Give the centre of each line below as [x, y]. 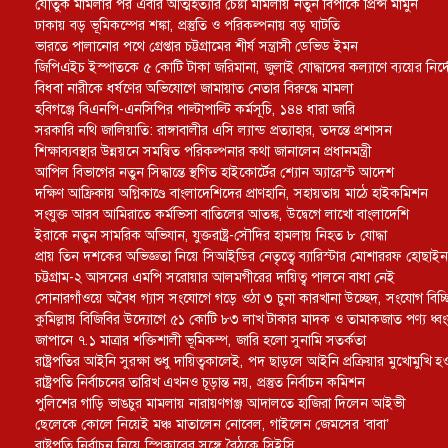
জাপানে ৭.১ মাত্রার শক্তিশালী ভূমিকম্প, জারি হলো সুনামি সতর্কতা [200, 340]
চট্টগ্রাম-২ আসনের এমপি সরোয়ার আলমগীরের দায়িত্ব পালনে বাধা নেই [215, 277]
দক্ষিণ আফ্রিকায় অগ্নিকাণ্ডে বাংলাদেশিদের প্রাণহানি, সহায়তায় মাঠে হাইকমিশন [231, 193]
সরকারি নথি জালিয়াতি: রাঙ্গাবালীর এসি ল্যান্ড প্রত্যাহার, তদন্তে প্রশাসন [213, 130]
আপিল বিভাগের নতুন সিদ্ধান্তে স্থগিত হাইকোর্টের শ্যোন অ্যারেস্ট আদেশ [214, 172]
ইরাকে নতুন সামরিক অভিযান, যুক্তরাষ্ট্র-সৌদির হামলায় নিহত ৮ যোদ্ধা [211, 235]
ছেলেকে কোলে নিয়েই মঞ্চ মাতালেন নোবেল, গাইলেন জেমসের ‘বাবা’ [212, 424]
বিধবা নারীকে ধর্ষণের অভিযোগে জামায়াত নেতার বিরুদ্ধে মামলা [194, 88]
